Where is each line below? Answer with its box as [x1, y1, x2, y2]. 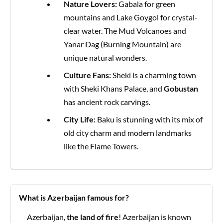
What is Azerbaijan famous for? [19, 192, 129, 202]
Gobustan [164, 83, 199, 93]
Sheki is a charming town [111, 70, 197, 80]
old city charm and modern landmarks [64, 127, 192, 137]
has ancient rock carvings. [64, 97, 151, 107]
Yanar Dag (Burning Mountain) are [64, 39, 182, 49]
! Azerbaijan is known [118, 212, 192, 222]
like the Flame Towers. [64, 141, 139, 151]
